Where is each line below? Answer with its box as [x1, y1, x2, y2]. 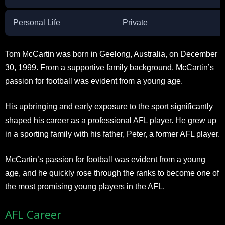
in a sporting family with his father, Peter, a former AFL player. [5, 129, 220, 138]
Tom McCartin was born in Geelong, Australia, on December [5, 49, 217, 58]
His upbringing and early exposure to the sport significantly [5, 102, 213, 111]
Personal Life [13, 18, 60, 27]
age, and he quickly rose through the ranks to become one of [5, 168, 219, 177]
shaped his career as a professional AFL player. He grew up [5, 116, 216, 125]
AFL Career [5, 206, 61, 222]
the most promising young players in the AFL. [5, 182, 165, 191]
